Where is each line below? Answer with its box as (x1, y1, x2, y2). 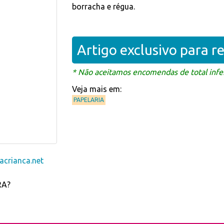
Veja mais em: (72, 84, 121, 93)
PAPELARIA (73, 96, 104, 103)
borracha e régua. (72, 2, 135, 11)
